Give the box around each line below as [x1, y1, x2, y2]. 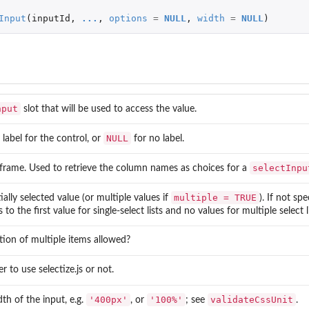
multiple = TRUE [174, 192, 257, 203]
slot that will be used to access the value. [21, 103, 197, 114]
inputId [31, 12, 70, 23]
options [108, 12, 148, 23]
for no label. [131, 133, 184, 143]
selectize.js [39, 264, 83, 275]
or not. [83, 264, 114, 275]
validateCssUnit [210, 294, 293, 305]
